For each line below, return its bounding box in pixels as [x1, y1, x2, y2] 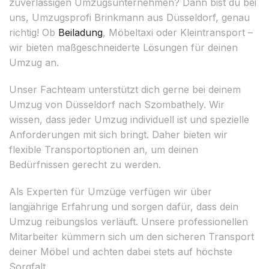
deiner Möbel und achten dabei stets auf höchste [9, 245, 232, 258]
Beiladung [58, 26, 103, 38]
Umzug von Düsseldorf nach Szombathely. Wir [9, 98, 225, 110]
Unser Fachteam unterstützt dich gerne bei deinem [9, 83, 241, 95]
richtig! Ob [9, 26, 58, 38]
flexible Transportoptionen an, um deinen [9, 143, 198, 156]
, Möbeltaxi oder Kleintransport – [103, 26, 253, 38]
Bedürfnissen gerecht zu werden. [9, 158, 161, 171]
